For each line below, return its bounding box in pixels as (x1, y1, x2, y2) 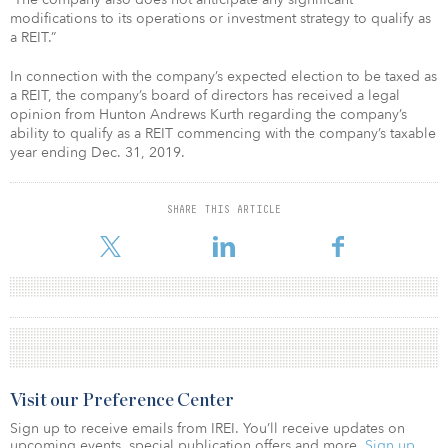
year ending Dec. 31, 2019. (10, 142, 185, 162)
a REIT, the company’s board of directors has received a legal (10, 85, 400, 105)
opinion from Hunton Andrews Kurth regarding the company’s (10, 104, 407, 124)
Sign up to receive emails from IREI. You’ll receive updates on (10, 418, 405, 438)
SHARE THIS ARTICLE (167, 202, 281, 215)
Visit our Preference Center (10, 391, 234, 410)
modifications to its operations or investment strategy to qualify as (10, 8, 431, 28)
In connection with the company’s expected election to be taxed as (10, 66, 437, 86)
